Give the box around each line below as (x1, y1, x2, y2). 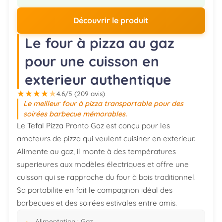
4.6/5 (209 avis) (56, 89, 105, 98)
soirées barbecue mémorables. (23, 109, 127, 118)
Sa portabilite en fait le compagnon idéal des (17, 185, 172, 195)
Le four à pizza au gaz (25, 34, 174, 52)
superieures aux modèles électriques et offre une (17, 159, 189, 169)
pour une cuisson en (25, 52, 159, 70)
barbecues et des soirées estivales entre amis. (17, 198, 177, 208)
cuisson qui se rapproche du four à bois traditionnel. (17, 172, 196, 182)
